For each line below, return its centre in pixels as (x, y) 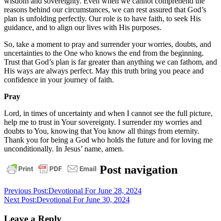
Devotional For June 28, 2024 (95, 191)
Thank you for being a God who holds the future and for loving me (108, 140)
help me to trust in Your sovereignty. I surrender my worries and (103, 122)
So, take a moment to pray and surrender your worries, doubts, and (108, 44)
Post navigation (139, 170)
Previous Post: (26, 191)
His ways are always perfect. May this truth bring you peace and (104, 71)
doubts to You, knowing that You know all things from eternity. (102, 131)
